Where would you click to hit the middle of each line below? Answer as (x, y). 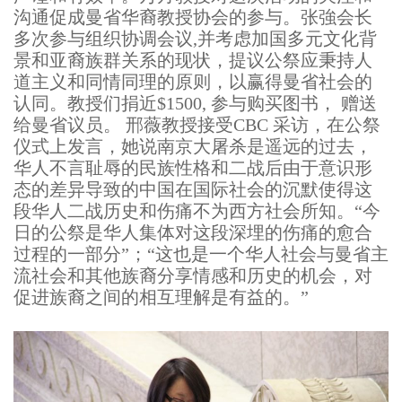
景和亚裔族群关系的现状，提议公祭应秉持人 (193, 60)
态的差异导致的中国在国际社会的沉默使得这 (193, 189)
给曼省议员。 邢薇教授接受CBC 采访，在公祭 (197, 125)
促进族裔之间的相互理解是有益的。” (161, 297)
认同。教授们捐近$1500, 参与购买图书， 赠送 (195, 103)
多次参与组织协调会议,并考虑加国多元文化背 (195, 39)
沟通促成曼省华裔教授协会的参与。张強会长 (193, 17)
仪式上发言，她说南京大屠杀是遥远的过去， (193, 146)
